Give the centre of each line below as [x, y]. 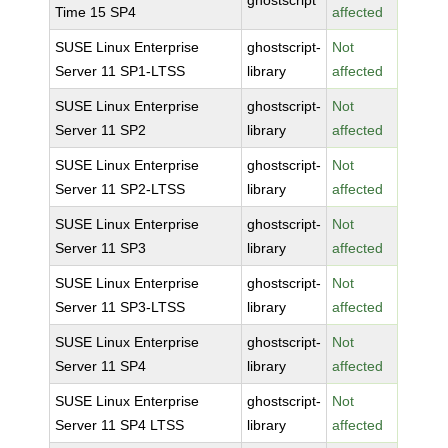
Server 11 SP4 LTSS [120, 425]
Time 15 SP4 [96, 12]
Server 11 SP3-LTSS [120, 307]
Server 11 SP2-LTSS [120, 189]
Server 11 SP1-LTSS [120, 71]
